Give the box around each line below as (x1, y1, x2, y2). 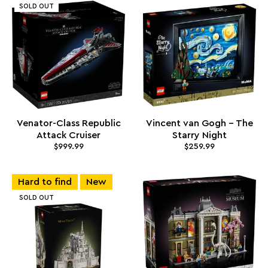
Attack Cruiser (36, 130, 100, 141)
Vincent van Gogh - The (146, 118, 253, 129)
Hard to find (18, 176, 72, 187)
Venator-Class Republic (16, 118, 121, 129)
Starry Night (172, 130, 227, 141)
